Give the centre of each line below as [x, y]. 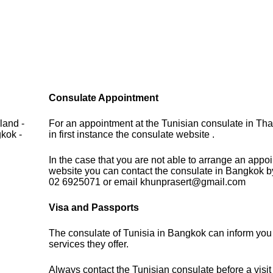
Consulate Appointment [104, 98]
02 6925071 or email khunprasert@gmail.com [147, 182]
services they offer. [89, 244]
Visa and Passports [94, 208]
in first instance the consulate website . [132, 135]
